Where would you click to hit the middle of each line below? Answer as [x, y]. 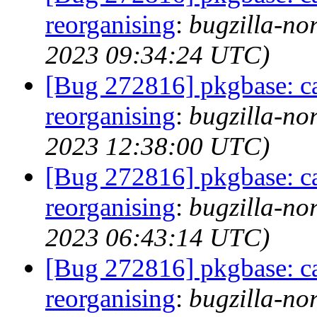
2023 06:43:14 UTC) [157, 237]
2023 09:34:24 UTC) [157, 55]
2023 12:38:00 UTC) [157, 146]
